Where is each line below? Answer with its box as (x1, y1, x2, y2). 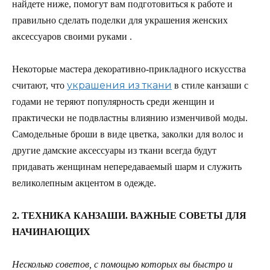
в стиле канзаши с (174, 80, 248, 90)
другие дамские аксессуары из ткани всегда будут (12, 145, 216, 155)
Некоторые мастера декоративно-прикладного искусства (12, 63, 246, 74)
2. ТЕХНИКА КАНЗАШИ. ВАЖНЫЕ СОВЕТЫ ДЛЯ (12, 210, 246, 221)
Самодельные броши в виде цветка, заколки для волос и (12, 128, 243, 139)
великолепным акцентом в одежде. (12, 177, 156, 188)
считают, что (12, 80, 64, 90)
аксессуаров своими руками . (12, 31, 132, 42)
